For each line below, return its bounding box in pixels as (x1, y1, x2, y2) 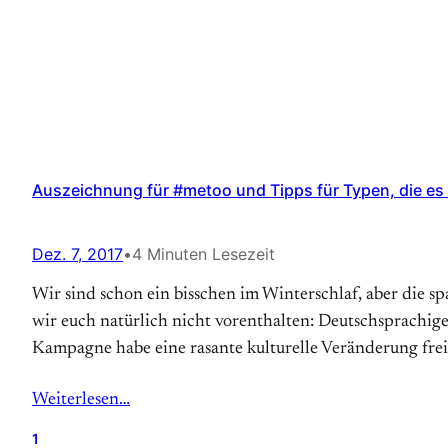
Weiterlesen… (32, 391, 130, 409)
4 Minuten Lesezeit (132, 244, 275, 264)
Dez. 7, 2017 (32, 244, 123, 264)
